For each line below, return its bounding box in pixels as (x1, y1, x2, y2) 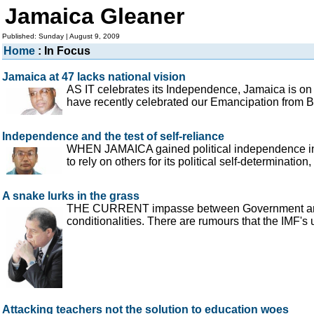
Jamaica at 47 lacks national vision (2, 71, 186, 83)
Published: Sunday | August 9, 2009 (2, 32, 120, 40)
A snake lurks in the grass (2, 189, 139, 202)
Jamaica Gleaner (5, 4, 184, 29)
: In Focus (35, 45, 90, 57)
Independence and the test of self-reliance (2, 130, 224, 142)
